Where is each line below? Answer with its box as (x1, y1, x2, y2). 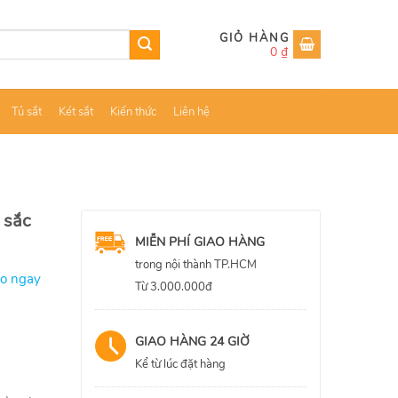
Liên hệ (173, 104, 211, 120)
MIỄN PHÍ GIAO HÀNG (135, 234, 265, 251)
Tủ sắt (11, 104, 42, 120)
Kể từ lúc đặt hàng (135, 355, 226, 372)
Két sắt (58, 104, 93, 120)
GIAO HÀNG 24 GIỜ (135, 332, 250, 350)
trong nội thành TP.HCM (135, 257, 257, 273)
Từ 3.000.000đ (135, 279, 212, 295)
